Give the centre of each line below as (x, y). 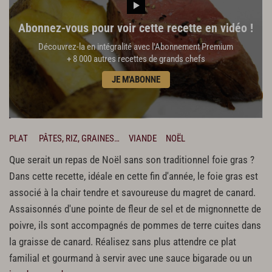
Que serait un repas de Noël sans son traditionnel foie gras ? (132, 160)
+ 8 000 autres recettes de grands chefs (136, 59)
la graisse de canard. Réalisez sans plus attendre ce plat (123, 242)
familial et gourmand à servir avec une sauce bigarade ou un (131, 258)
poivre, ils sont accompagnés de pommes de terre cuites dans (135, 225)
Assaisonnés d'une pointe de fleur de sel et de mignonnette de (135, 209)
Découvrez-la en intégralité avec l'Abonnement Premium (136, 46)
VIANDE (143, 138)
